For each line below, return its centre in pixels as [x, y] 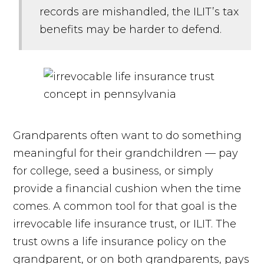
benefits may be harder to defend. [131, 29]
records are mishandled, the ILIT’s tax [139, 11]
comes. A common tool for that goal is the [125, 206]
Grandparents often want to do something [128, 135]
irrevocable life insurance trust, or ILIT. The [125, 224]
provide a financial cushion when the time [127, 188]
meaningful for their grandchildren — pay [126, 153]
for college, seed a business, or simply [113, 171]
